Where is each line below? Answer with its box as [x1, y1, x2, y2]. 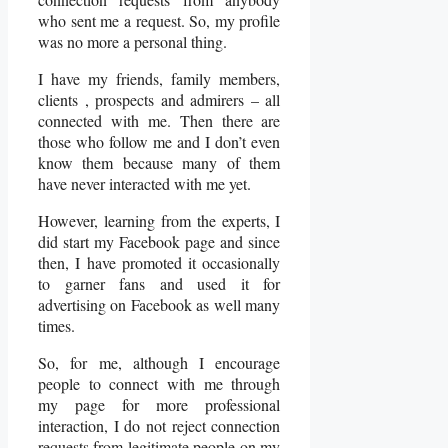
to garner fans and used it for [38, 273, 281, 295]
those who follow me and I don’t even [38, 131, 281, 153]
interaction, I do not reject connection [38, 415, 281, 437]
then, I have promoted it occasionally [38, 252, 281, 274]
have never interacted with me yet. [38, 173, 251, 195]
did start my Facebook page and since [38, 231, 281, 253]
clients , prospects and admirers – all [38, 89, 281, 111]
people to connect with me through [38, 373, 281, 395]
